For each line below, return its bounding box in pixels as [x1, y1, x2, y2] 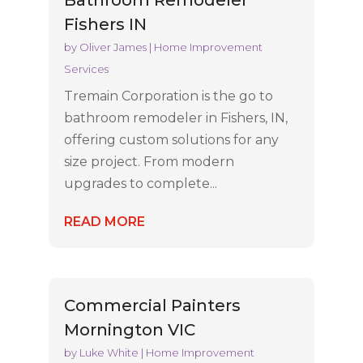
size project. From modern [63, 153, 234, 169]
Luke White [79, 346, 139, 360]
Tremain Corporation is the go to [63, 88, 273, 104]
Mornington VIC [63, 320, 195, 340]
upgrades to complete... [63, 175, 217, 191]
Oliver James [79, 40, 147, 53]
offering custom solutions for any [63, 131, 279, 147]
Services [63, 62, 109, 75]
